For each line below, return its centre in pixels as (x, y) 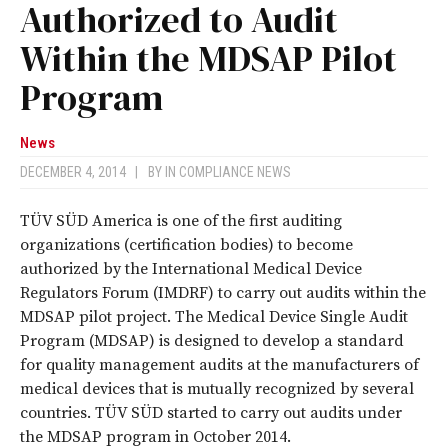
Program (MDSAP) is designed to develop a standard (212, 341)
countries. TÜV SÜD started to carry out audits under (211, 413)
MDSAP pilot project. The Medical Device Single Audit (214, 317)
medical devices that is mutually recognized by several (217, 389)
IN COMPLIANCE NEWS (228, 172)
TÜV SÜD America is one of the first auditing (181, 221)
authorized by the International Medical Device (191, 269)
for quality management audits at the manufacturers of (219, 365)
